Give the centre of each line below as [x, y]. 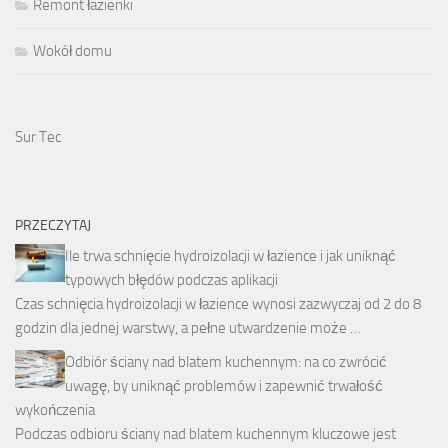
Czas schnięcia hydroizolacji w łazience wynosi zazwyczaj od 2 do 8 [218, 304]
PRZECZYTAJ [53, 226]
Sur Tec [38, 137]
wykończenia [55, 410]
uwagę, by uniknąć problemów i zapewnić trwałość [224, 386]
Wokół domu [72, 51]
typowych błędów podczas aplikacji [171, 280]
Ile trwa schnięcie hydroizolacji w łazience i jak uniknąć [230, 256]
